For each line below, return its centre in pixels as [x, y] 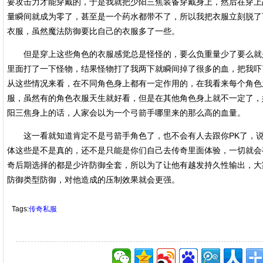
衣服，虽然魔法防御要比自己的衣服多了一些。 [93, 31]
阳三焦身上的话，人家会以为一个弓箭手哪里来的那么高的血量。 [126, 113]
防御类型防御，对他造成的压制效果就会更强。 [93, 180]
